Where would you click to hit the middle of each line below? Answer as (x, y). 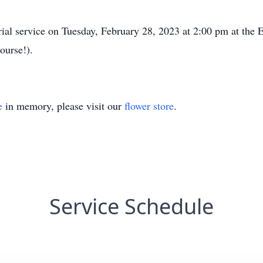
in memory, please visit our (63, 106)
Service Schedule (131, 206)
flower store (149, 106)
